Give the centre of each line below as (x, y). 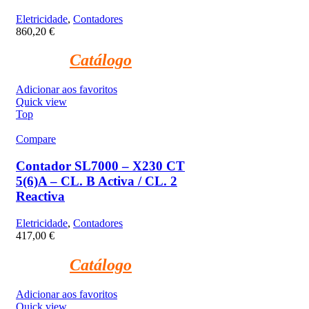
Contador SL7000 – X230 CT (100, 166)
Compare (36, 139)
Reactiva (40, 197)
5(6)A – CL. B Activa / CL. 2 (97, 181)
